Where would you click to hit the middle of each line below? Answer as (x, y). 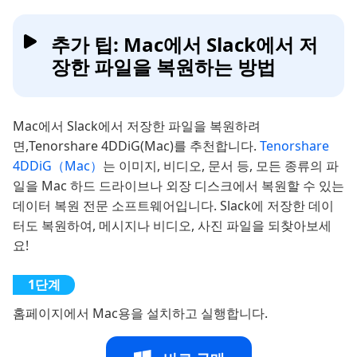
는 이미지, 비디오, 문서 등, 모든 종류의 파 (221, 165)
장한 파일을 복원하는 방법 (163, 66)
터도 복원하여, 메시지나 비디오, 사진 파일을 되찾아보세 (172, 225)
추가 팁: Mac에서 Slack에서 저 (184, 44)
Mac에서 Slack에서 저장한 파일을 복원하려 (137, 126)
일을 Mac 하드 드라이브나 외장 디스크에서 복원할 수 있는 (178, 185)
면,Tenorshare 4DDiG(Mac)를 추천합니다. (136, 145)
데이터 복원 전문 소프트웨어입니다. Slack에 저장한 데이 (173, 205)
